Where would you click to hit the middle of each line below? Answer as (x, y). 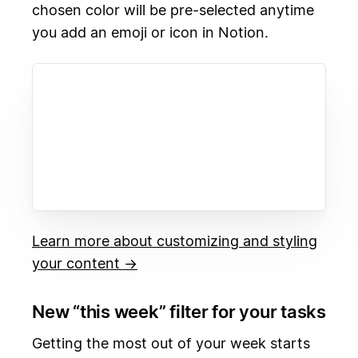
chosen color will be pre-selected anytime (173, 10)
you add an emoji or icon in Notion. (150, 33)
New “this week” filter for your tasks (179, 312)
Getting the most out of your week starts (171, 343)
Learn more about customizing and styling (175, 241)
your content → (85, 264)
